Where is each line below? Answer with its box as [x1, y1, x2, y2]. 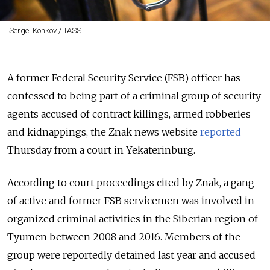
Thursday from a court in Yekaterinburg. [7, 143, 195, 156]
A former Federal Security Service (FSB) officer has [7, 71, 240, 84]
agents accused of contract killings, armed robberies [7, 107, 251, 120]
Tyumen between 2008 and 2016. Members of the [7, 230, 240, 243]
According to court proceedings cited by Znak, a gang [7, 176, 254, 189]
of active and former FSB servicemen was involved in [7, 194, 254, 207]
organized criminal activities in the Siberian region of [7, 212, 258, 225]
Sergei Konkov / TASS [8, 25, 81, 35]
